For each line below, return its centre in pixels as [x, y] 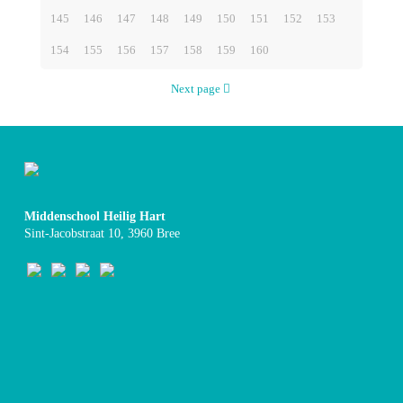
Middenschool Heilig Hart [95, 216]
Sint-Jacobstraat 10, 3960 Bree [102, 233]
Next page [196, 89]
